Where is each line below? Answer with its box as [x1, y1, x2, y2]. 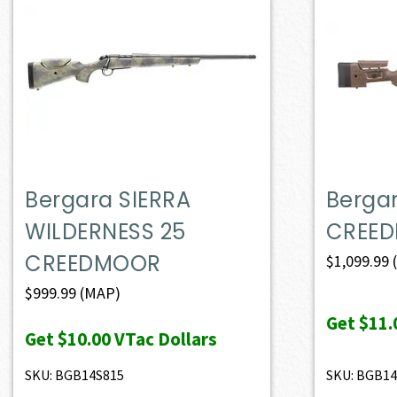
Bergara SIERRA [25, 184, 191, 214]
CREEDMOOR [25, 248, 161, 278]
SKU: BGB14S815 [25, 365, 125, 384]
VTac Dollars [111, 326, 218, 351]
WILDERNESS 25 [25, 216, 186, 246]
